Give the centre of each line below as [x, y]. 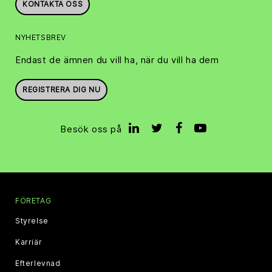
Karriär [29, 242]
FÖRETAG [33, 200]
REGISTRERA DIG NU [62, 89]
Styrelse [32, 220]
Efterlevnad [38, 263]
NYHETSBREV [41, 37]
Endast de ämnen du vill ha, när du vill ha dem [117, 59]
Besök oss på [91, 129]
